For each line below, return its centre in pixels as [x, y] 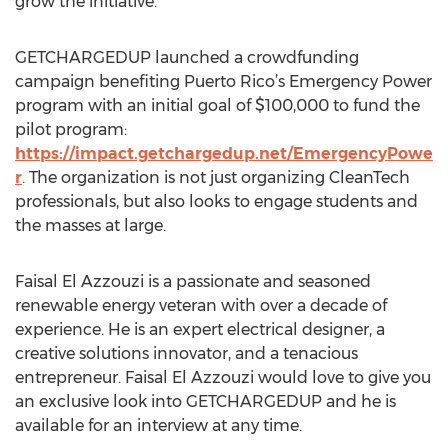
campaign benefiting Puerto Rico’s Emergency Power [223, 81]
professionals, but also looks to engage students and [216, 201]
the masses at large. [90, 225]
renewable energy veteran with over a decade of [201, 305]
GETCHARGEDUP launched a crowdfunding [187, 57]
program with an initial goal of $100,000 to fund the [217, 105]
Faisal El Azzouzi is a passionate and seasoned [193, 281]
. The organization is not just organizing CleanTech [216, 177]
